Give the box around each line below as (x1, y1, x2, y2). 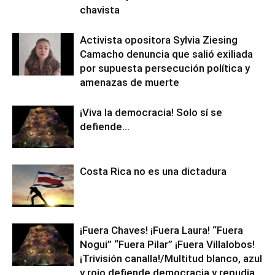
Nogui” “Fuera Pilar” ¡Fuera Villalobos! (80, 238, 255, 250)
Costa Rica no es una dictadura (80, 165, 227, 177)
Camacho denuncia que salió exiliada (80, 48, 253, 60)
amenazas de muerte (80, 76, 179, 88)
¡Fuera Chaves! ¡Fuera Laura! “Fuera (80, 224, 243, 236)
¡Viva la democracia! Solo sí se (80, 106, 222, 118)
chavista (80, 4, 120, 16)
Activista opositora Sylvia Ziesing (80, 34, 238, 46)
